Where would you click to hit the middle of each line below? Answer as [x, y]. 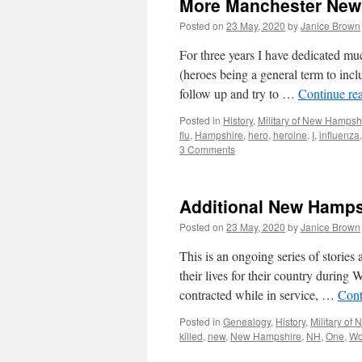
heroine [290, 135]
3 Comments [207, 149]
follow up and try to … [239, 93]
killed [191, 336]
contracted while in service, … [259, 295]
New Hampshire [266, 336]
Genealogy [247, 321]
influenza [339, 135]
